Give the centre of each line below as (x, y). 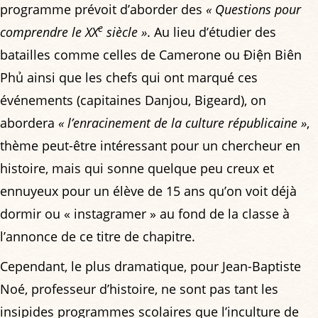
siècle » (125, 32)
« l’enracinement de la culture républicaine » (182, 122)
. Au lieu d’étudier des (212, 32)
